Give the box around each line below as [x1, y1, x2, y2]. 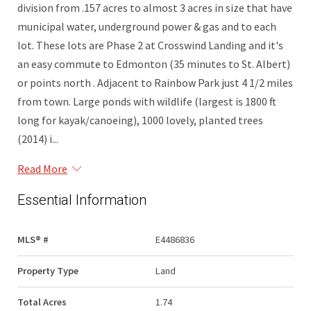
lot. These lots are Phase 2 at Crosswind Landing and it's [17, 38, 283, 52]
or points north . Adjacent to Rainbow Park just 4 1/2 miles [17, 76, 293, 90]
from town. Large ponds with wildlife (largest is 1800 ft [17, 94, 276, 108]
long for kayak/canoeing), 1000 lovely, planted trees [17, 113, 263, 127]
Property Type [17, 264, 78, 277]
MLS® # [17, 233, 49, 246]
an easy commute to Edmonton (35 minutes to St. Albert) [17, 57, 290, 71]
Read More [17, 162, 67, 176]
